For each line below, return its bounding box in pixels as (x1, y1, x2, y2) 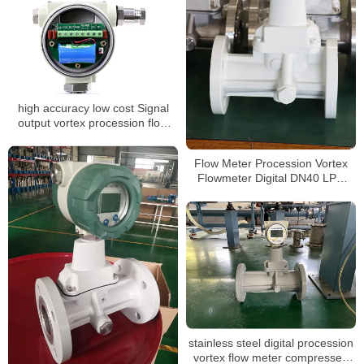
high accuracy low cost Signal (17, 101, 169, 115)
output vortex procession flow (18, 115, 168, 129)
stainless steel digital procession (188, 336, 353, 349)
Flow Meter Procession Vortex (194, 156, 348, 170)
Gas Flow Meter (230, 185, 312, 199)
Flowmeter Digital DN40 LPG (197, 171, 345, 184)
